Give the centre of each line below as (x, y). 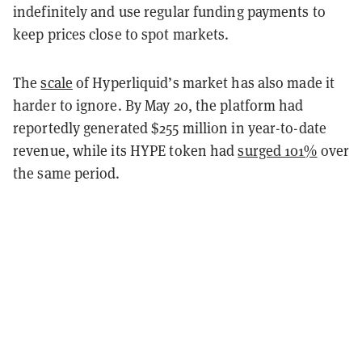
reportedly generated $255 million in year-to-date (170, 127)
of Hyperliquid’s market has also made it (204, 82)
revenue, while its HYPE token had (126, 150)
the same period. (67, 173)
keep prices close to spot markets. (121, 34)
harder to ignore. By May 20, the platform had (158, 105)
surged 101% (278, 150)
